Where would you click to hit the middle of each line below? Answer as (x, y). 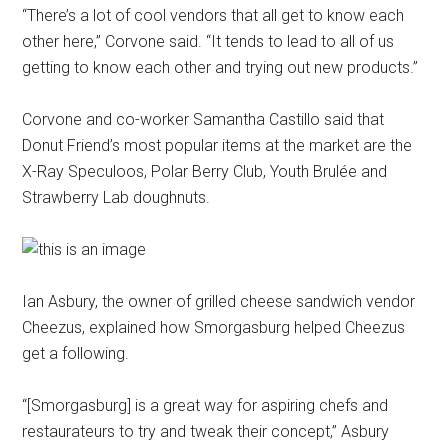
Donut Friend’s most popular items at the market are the (217, 145)
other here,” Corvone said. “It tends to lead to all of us (208, 41)
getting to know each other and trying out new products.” (220, 67)
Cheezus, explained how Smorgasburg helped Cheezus (214, 327)
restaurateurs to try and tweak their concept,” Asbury (206, 431)
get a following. (76, 353)
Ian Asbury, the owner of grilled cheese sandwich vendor (219, 301)
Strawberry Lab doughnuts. (116, 197)
